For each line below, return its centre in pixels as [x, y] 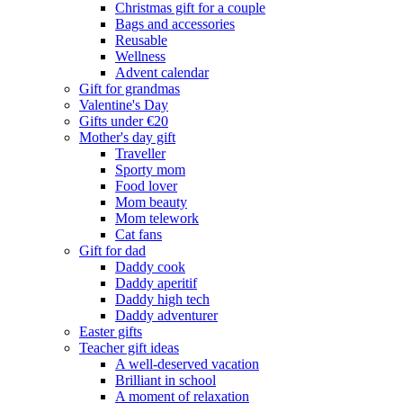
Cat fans [139, 235]
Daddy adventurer [166, 316]
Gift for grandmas [130, 89]
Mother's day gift [127, 138]
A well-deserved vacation [187, 364]
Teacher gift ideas [129, 348]
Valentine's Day [124, 105]
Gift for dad [112, 251]
